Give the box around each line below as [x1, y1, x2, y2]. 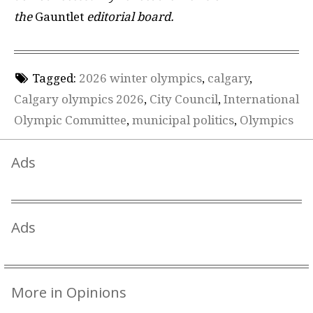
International [224, 92, 299, 106]
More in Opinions [11, 282, 126, 302]
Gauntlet [35, 10, 84, 24]
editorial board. [84, 10, 174, 24]
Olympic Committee [14, 112, 126, 127]
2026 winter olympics [78, 71, 202, 85]
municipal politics [132, 112, 234, 127]
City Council [150, 92, 218, 106]
